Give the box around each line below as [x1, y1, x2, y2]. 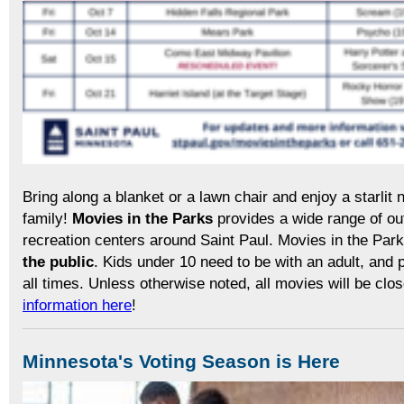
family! [23, 209, 72, 228]
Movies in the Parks [72, 209, 213, 228]
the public [23, 252, 94, 271]
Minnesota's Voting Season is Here [23, 351, 340, 373]
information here [23, 296, 132, 315]
